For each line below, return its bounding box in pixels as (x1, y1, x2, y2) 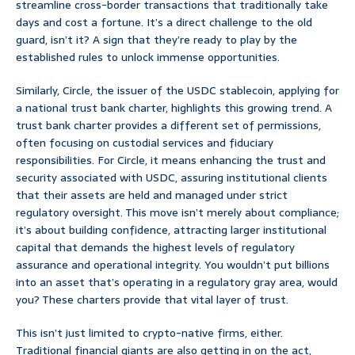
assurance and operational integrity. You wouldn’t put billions (16, 256, 330, 274)
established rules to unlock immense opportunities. (16, 48, 280, 67)
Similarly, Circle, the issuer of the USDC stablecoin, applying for (16, 82, 339, 100)
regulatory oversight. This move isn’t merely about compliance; (16, 204, 339, 222)
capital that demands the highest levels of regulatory (16, 239, 295, 257)
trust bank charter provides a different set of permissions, (16, 116, 321, 135)
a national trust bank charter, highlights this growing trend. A (16, 99, 332, 117)
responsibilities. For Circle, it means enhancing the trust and (16, 151, 326, 170)
